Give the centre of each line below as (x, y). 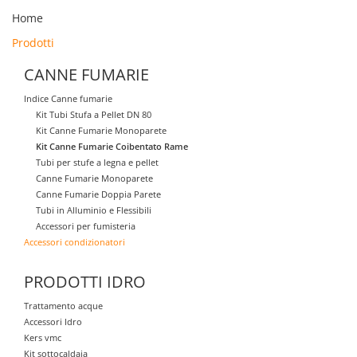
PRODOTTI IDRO (85, 281)
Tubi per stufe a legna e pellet (97, 162)
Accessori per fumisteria (86, 226)
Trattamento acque (63, 305)
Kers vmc (43, 337)
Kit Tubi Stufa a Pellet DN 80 (94, 114)
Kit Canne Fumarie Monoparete (101, 130)
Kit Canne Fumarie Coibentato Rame (112, 146)
